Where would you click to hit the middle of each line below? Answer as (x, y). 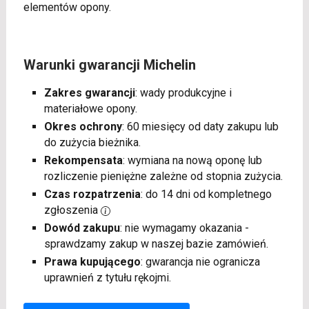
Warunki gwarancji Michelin (109, 65)
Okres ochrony (83, 127)
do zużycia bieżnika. (92, 143)
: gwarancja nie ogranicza (200, 262)
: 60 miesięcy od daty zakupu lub (200, 127)
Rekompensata (83, 161)
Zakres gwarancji (89, 93)
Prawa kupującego (92, 262)
